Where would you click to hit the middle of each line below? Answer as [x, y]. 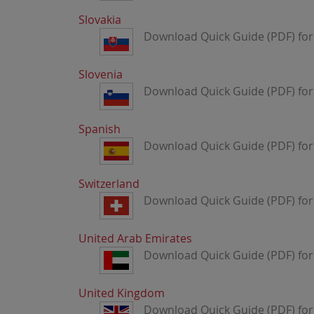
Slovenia [101, 74]
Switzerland [109, 184]
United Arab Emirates [135, 238]
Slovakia [100, 20]
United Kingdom [122, 293]
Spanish [100, 129]
